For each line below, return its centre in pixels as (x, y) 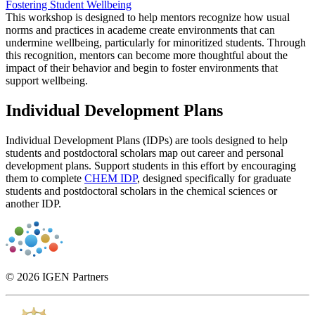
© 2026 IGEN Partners (57, 277)
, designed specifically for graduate (214, 179)
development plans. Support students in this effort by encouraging (151, 166)
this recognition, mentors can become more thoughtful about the (147, 56)
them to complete (45, 179)
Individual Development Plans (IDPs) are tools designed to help (147, 141)
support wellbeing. (47, 81)
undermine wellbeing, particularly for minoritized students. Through (156, 43)
